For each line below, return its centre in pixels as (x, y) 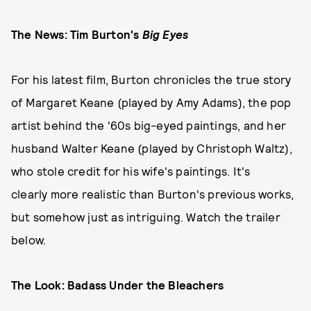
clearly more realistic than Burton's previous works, (153, 194)
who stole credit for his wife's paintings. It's (131, 171)
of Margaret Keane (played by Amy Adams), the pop (151, 102)
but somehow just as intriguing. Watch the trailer (146, 217)
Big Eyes (165, 34)
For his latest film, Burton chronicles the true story (151, 79)
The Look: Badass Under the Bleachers (119, 285)
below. (29, 239)
